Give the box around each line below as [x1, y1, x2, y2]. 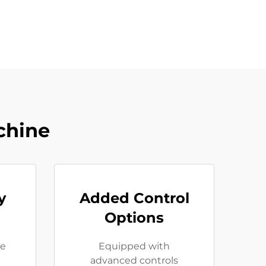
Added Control [79, 189, 189, 207]
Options [104, 209, 164, 226]
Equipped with [99, 240, 170, 252]
